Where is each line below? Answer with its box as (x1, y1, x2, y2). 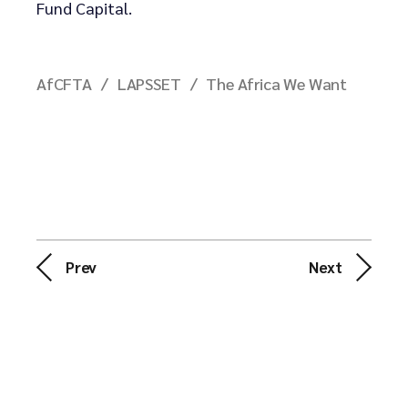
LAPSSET (117, 72, 181, 94)
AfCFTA (36, 72, 92, 94)
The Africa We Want (206, 72, 348, 94)
